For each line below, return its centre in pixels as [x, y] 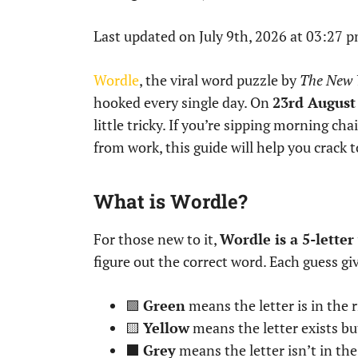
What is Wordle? [171, 201]
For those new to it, [157, 239]
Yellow [166, 328]
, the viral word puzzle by [219, 80]
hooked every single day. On [183, 102]
